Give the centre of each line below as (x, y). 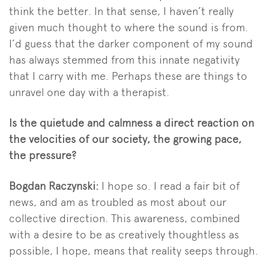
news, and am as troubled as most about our (118, 202)
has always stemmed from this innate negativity (124, 59)
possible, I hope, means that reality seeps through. (134, 250)
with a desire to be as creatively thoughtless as (124, 234)
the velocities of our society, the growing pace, (125, 139)
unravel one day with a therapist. (89, 92)
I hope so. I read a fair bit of (171, 186)
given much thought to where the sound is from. (128, 27)
